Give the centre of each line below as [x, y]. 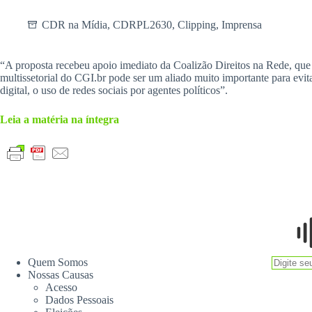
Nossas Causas [61, 275]
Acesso [61, 287]
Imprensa [242, 25]
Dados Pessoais [79, 300]
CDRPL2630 [142, 25]
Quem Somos [58, 262]
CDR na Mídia [75, 25]
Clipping [197, 25]
